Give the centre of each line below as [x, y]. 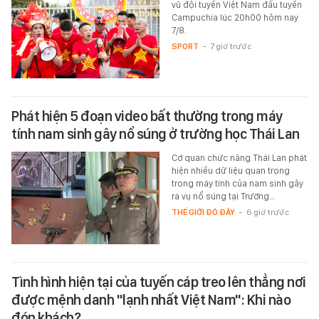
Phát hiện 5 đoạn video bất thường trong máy [147, 116]
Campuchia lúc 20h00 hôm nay [235, 18]
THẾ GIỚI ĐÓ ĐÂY [203, 213]
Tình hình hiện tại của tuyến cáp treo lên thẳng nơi [159, 282]
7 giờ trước [230, 47]
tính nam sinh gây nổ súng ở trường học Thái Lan [156, 134]
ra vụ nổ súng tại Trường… [223, 197]
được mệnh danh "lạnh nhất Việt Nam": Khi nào [151, 300]
